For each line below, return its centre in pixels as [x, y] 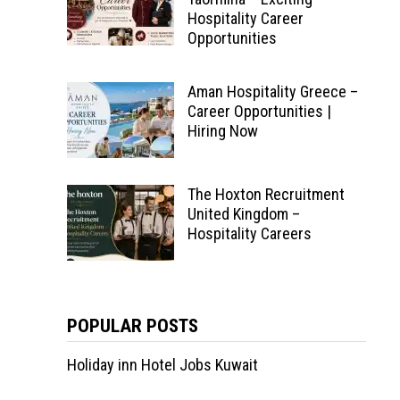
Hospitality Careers [249, 233]
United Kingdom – [243, 214]
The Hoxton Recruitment [266, 194]
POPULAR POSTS [132, 326]
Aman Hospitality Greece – [272, 92]
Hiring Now [222, 131]
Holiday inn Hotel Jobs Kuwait [162, 365]
